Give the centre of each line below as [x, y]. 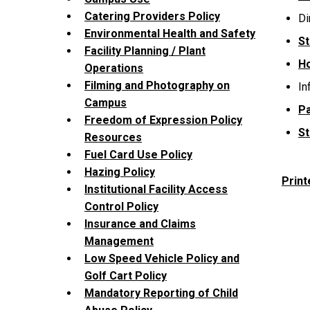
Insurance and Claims [140, 224]
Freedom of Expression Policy [163, 120]
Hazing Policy [120, 172]
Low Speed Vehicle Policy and [162, 259]
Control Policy [121, 207]
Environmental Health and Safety [170, 34]
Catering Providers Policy [152, 17]
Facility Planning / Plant [145, 51]
